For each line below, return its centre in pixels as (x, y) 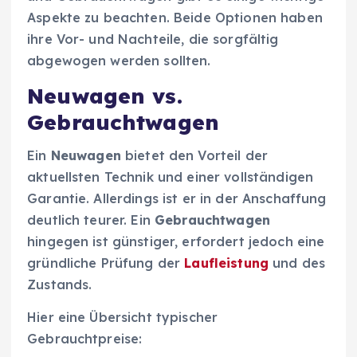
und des (297, 263)
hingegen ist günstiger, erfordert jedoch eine (176, 241)
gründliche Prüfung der (106, 263)
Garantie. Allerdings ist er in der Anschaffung (177, 198)
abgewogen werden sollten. (119, 60)
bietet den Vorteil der (194, 155)
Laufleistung (227, 263)
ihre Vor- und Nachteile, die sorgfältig (153, 39)
